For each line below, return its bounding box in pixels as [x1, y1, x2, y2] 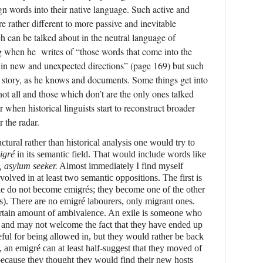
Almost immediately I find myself [58, 160, 183, 171]
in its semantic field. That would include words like [15, 149, 206, 159]
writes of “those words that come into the [41, 45, 192, 58]
